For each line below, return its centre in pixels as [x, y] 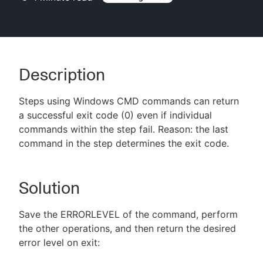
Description [62, 75]
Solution [49, 188]
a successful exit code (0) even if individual [115, 115]
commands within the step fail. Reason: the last [124, 129]
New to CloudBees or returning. [136, 55]
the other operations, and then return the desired [127, 228]
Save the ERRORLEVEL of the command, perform [128, 214]
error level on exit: [59, 242]
